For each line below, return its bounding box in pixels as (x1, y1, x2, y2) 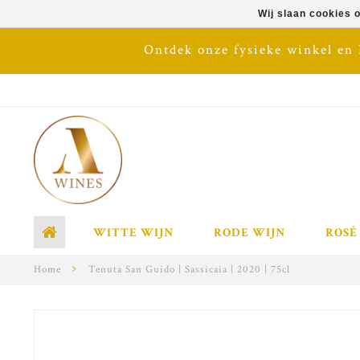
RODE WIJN (214, 225, 285, 240)
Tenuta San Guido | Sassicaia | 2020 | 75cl (88, 263, 290, 276)
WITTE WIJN (93, 225, 174, 240)
